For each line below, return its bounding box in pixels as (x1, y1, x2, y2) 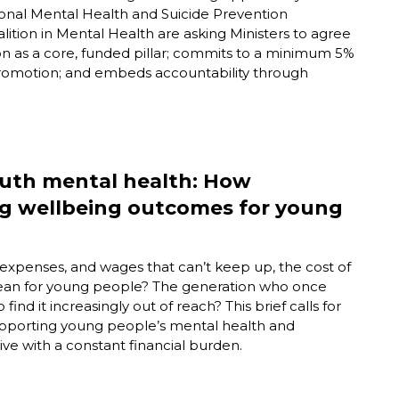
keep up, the (211, 257, 305, 275)
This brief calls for (222, 297, 341, 314)
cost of (305, 257, 351, 275)
